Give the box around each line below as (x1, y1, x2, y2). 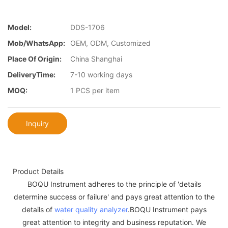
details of (21, 205, 54, 214)
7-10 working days (70, 70, 132, 79)
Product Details (13, 166, 64, 176)
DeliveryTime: (8, 70, 55, 79)
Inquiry (26, 119, 49, 128)
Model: (8, 23, 32, 32)
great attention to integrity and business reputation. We (22, 217, 206, 226)
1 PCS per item (70, 86, 120, 95)
